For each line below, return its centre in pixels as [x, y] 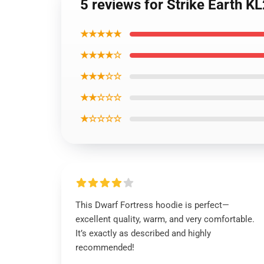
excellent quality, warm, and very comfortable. [165, 219]
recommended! [105, 247]
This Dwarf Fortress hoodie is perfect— [152, 205]
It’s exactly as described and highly [143, 233]
